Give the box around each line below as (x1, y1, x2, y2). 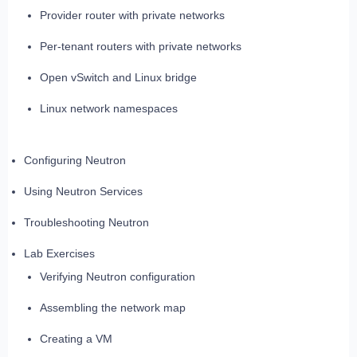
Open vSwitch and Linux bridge (40, 71, 197, 84)
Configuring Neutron (24, 154, 126, 167)
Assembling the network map (40, 301, 186, 315)
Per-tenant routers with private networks (40, 40, 241, 53)
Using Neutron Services (24, 185, 143, 198)
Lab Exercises (24, 247, 95, 261)
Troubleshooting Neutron (24, 216, 149, 229)
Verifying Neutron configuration (40, 270, 195, 284)
